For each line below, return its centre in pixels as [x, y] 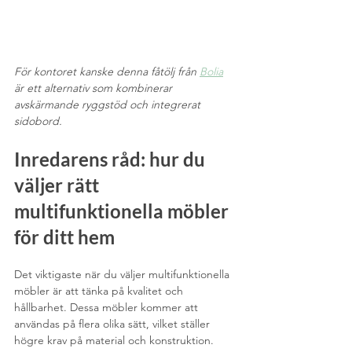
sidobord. [40, 121]
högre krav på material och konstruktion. [115, 340]
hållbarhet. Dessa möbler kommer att [108, 307]
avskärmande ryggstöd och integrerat [109, 104]
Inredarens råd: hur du [112, 159]
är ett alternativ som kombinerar [95, 88]
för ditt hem [64, 236]
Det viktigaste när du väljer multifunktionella [123, 274]
